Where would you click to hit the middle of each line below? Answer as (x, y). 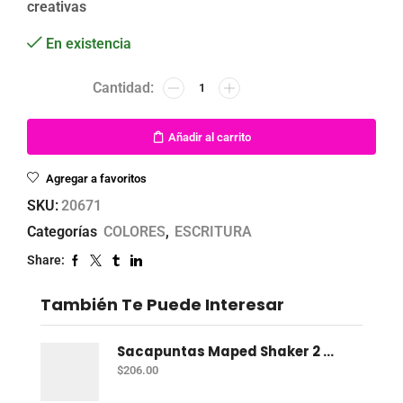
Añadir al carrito (210, 137)
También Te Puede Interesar (162, 305)
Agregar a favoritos (96, 179)
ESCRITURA (213, 232)
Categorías (64, 232)
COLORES (134, 232)
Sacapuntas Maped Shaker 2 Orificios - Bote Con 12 (328, 351)
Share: (46, 260)
